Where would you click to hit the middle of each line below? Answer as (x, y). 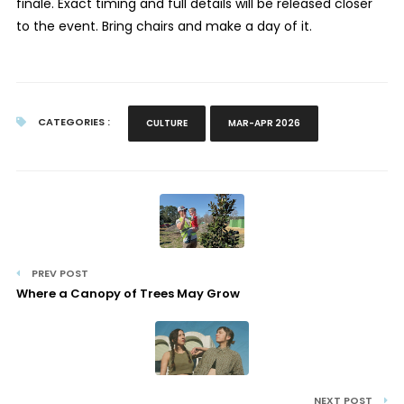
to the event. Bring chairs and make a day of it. (164, 26)
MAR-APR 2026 (264, 123)
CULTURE (166, 123)
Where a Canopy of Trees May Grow (128, 294)
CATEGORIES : (72, 122)
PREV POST (58, 273)
